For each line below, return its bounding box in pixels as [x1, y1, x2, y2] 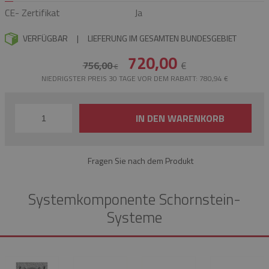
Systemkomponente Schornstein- [28, 188, 241, 211]
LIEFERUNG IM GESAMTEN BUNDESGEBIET [88, 31, 237, 44]
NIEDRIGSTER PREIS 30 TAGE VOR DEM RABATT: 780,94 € [41, 73, 228, 85]
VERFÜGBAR [21, 31, 68, 44]
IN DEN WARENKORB [135, 111, 225, 126]
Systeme [107, 206, 162, 229]
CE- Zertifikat [5, 5, 60, 20]
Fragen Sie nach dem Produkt [88, 154, 193, 168]
